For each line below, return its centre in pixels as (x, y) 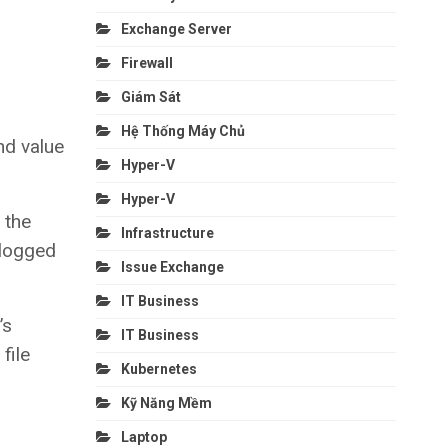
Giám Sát (150, 96)
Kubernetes (158, 368)
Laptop (143, 436)
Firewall (146, 62)
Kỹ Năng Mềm (166, 402)
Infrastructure (167, 232)
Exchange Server (176, 28)
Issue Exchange (172, 266)
